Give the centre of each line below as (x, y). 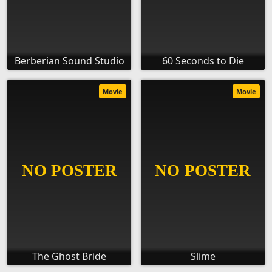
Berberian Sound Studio (69, 61)
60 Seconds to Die (203, 61)
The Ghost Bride (69, 257)
